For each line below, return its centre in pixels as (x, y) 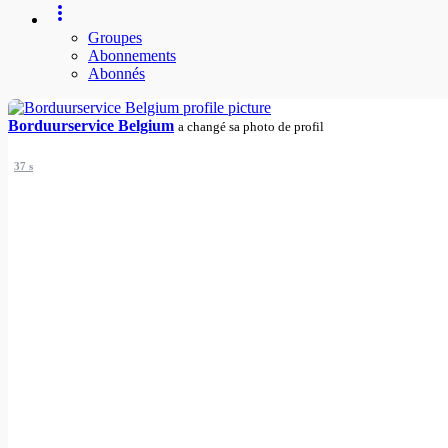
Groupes (115, 38)
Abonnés (116, 74)
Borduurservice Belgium (91, 126)
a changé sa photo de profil (251, 127)
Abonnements (132, 56)
